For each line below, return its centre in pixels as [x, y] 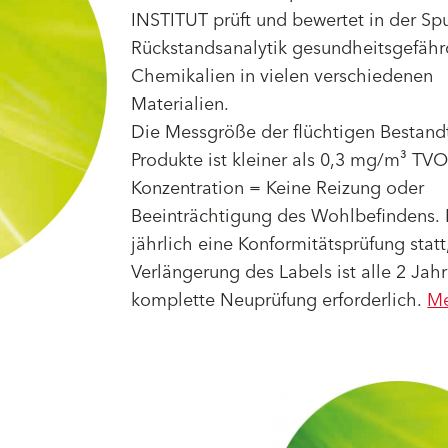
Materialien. [180, 105]
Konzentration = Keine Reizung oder [278, 189]
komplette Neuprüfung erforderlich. [279, 301]
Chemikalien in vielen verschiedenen [282, 77]
